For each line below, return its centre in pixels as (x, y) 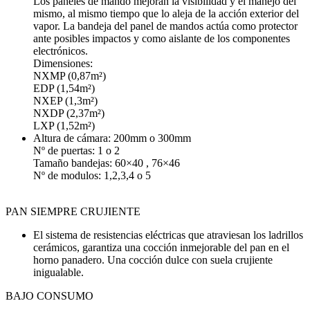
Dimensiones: (63, 63)
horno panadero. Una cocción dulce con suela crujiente (153, 259)
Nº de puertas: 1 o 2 (76, 150)
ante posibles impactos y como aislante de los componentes (162, 38)
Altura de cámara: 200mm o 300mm (112, 138)
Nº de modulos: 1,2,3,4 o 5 (92, 175)
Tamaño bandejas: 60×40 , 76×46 (107, 163)
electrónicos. (61, 51)
